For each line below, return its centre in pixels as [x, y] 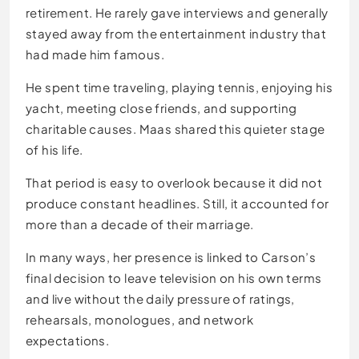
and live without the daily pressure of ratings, [160, 298]
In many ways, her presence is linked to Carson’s [171, 256]
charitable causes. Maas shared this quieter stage [175, 128]
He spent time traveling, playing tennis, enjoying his [179, 87]
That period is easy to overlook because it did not [174, 182]
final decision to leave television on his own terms [174, 277]
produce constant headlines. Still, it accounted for [177, 203]
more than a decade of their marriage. [140, 224]
